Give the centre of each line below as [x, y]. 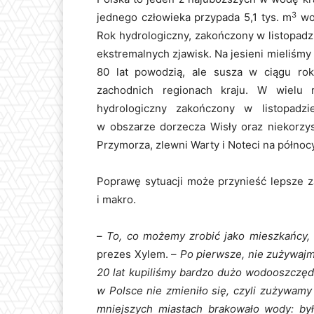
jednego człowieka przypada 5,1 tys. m [194, 18]
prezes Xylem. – [137, 254]
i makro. [116, 200]
